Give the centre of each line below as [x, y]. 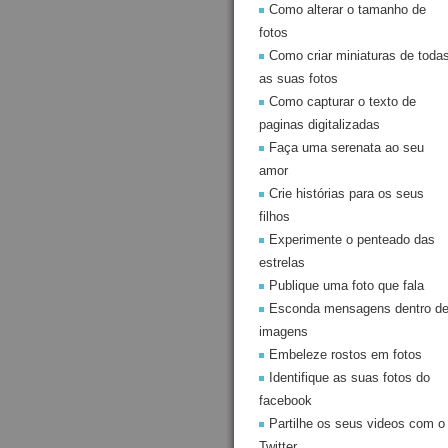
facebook [285, 400]
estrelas [282, 262]
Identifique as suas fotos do [349, 377]
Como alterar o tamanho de [347, 9]
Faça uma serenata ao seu [346, 147]
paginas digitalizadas [319, 124]
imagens [283, 331]
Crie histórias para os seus [346, 193]
